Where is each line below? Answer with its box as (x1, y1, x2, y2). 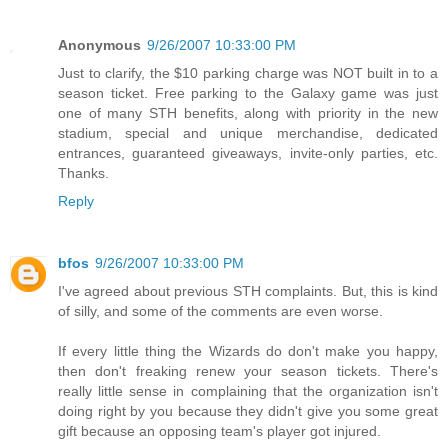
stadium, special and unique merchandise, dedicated (58, 124, 438, 141)
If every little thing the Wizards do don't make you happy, (58, 342, 438, 359)
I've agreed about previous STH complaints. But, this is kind (58, 282, 438, 299)
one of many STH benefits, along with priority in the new (58, 104, 438, 121)
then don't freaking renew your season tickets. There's (58, 362, 438, 379)
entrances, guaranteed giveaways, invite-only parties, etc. (58, 144, 438, 161)
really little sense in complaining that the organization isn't (58, 382, 438, 399)
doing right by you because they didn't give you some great (58, 402, 438, 419)
